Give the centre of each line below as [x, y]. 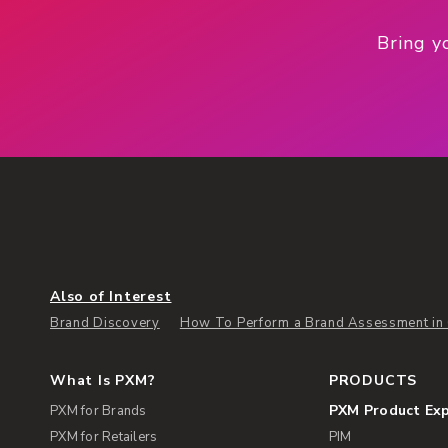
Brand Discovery [105, 322]
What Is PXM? [103, 380]
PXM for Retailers [104, 436]
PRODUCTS [373, 380]
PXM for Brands [98, 410]
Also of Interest [111, 296]
